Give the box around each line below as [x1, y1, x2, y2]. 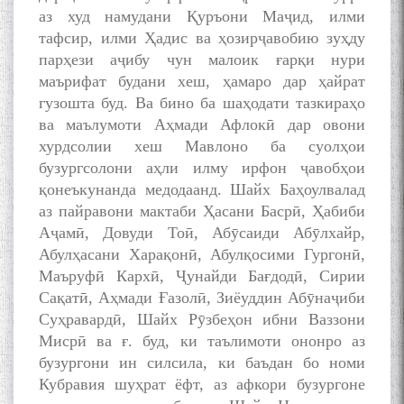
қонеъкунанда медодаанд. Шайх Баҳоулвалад [39, 180, 365, 199]
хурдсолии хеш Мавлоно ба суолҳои [39, 137, 365, 156]
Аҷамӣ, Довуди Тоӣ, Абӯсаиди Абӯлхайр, [39, 224, 365, 243]
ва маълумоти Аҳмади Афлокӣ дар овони [39, 115, 365, 134]
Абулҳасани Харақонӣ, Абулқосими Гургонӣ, [39, 245, 365, 264]
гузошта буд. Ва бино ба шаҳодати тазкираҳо [39, 94, 365, 113]
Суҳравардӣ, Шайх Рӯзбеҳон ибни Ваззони [39, 310, 365, 329]
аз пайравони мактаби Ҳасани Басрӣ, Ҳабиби [39, 202, 365, 221]
